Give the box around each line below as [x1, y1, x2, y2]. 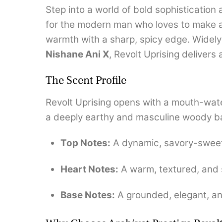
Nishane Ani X [46, 48, 109, 60]
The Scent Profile [46, 73, 126, 88]
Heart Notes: [60, 163, 119, 175]
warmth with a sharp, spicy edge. [46, 33, 190, 45]
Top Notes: [60, 137, 111, 149]
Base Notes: [60, 189, 115, 201]
